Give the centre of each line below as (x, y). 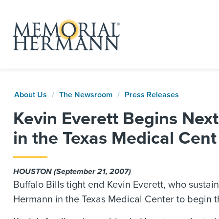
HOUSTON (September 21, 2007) (72, 172)
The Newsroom (86, 95)
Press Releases (152, 95)
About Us (31, 95)
